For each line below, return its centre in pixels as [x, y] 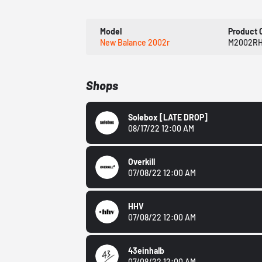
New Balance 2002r [135, 43]
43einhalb [146, 251]
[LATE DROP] [184, 118]
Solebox [144, 118]
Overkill [142, 162]
